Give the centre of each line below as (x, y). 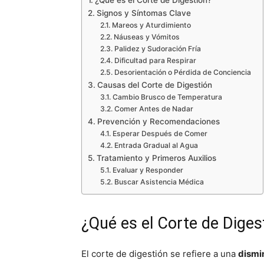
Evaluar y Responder (148, 170)
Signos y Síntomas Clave (143, 13)
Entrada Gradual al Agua (156, 145)
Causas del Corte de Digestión (154, 85)
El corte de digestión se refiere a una (160, 254)
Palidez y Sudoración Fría (157, 49)
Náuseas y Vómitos (146, 37)
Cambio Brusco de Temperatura (167, 97)
